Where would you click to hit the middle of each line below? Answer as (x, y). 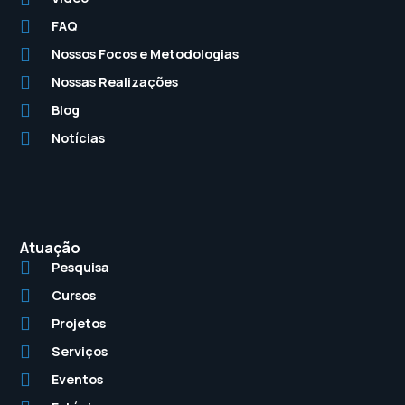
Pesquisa (81, 267)
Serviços (80, 351)
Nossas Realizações (115, 82)
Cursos (74, 295)
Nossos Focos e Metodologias (146, 54)
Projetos (79, 323)
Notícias (79, 138)
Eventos (78, 379)
